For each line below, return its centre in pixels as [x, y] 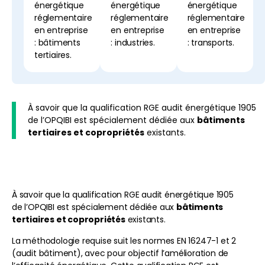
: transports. [211, 43]
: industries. [133, 43]
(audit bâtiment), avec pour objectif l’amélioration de [120, 253]
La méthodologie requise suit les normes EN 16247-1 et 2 [124, 240]
